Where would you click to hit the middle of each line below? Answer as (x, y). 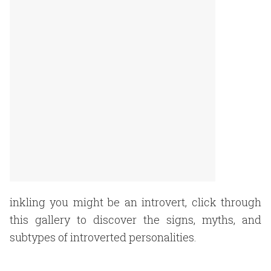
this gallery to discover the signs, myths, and (135, 220)
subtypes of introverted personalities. (103, 237)
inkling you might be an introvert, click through (135, 202)
